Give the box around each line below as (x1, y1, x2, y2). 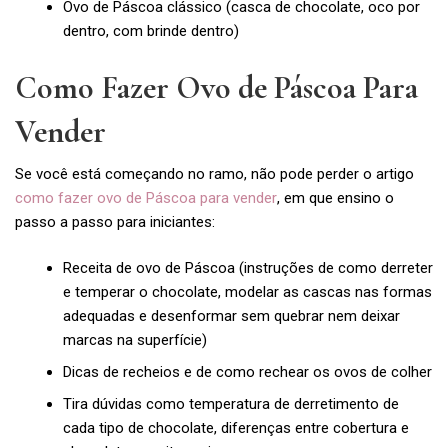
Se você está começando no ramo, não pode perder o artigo (15, 164, 414, 183)
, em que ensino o (277, 188, 394, 207)
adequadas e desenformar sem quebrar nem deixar (62, 307, 400, 326)
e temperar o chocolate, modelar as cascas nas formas (62, 283, 432, 302)
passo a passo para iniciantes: (15, 212, 215, 231)
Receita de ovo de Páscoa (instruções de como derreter (62, 259, 433, 278)
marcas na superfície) (62, 331, 207, 350)
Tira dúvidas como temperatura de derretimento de (62, 395, 399, 414)
